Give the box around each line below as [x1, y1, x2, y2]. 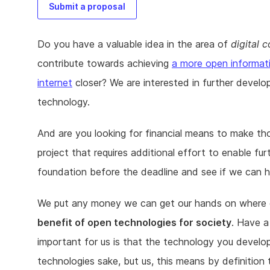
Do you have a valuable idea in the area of [37, 38, 231, 51]
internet [37, 77, 72, 89]
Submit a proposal [49, 1, 125, 12]
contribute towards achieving [37, 57, 172, 70]
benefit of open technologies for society [37, 216, 231, 229]
